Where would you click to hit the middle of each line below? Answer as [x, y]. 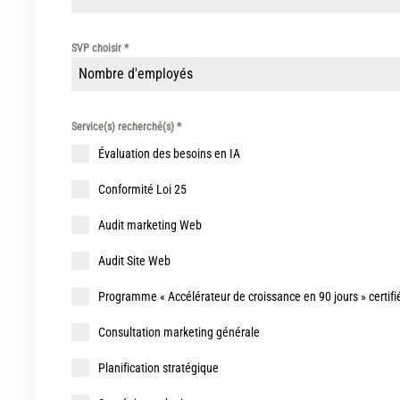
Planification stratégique [158, 368]
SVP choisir [98, 49]
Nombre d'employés [136, 74]
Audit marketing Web [150, 225]
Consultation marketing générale [179, 333]
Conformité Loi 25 [142, 190]
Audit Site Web [134, 261]
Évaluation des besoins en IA [169, 154]
